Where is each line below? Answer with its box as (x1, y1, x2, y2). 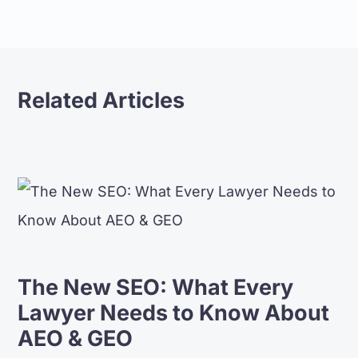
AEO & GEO (18, 325, 133, 352)
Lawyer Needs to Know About (18, 300, 330, 326)
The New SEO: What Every (18, 274, 294, 300)
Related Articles (18, 87, 185, 113)
